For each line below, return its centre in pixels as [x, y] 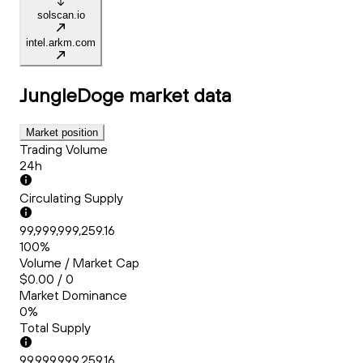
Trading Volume [64, 149]
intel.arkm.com [61, 43]
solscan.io [61, 15]
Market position [62, 133]
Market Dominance [73, 295]
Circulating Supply [71, 198]
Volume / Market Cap [79, 263]
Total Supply [55, 328]
